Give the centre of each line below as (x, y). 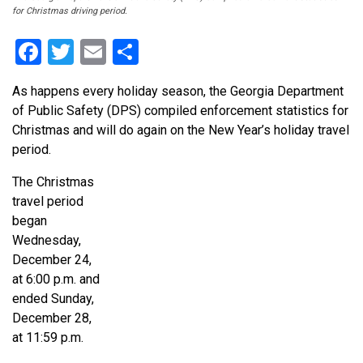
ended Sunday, (53, 299)
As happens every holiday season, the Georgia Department (178, 92)
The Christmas (53, 182)
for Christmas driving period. (70, 11)
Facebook (95, 52)
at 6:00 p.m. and (56, 280)
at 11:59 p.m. (48, 338)
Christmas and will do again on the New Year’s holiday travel (181, 130)
